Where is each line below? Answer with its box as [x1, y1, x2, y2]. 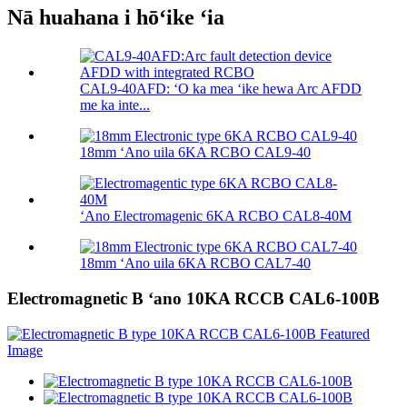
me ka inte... [80, 97, 150, 114]
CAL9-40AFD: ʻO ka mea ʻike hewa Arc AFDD [80, 81, 362, 97]
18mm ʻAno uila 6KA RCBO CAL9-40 [80, 144, 311, 161]
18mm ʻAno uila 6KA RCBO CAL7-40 [80, 255, 311, 272]
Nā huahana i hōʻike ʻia [7, 5, 224, 30]
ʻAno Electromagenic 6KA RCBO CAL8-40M [80, 208, 352, 224]
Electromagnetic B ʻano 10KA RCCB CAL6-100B [7, 289, 380, 309]
